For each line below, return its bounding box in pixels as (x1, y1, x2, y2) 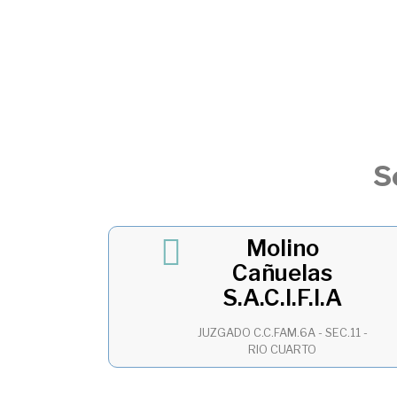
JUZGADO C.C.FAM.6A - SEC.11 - (197, 326, 368, 340)
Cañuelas (232, 259, 333, 287)
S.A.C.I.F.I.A (222, 284, 343, 312)
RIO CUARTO (248, 343, 317, 357)
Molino (245, 234, 319, 262)
